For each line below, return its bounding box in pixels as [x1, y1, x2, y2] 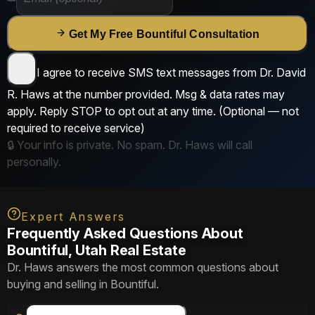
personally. [7, 155, 61, 169]
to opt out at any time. [102, 104, 216, 118]
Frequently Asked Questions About [7, 225, 243, 242]
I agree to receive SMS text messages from [37, 65, 257, 79]
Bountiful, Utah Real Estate [7, 242, 186, 259]
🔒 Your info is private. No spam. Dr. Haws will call [7, 138, 252, 152]
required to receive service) [7, 121, 145, 135]
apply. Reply [7, 104, 68, 118]
